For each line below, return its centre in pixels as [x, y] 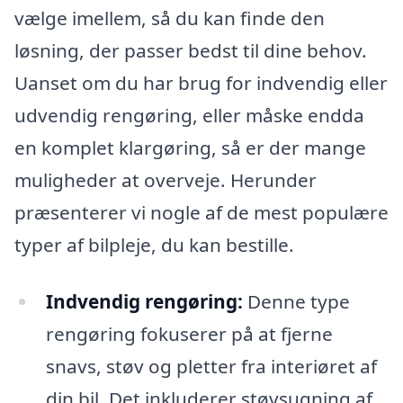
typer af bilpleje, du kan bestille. [154, 244]
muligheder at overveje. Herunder [166, 179]
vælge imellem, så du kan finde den [170, 18]
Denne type [296, 302]
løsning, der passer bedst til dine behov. [191, 50]
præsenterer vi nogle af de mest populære [201, 212]
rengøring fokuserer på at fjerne [189, 334]
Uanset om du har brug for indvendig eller [201, 82]
